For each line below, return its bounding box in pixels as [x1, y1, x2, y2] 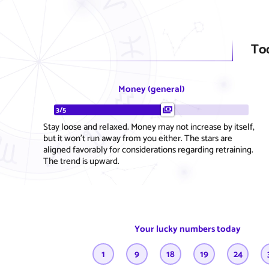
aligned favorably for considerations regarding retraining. [43, 142, 253, 157]
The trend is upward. [43, 153, 119, 169]
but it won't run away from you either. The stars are [43, 130, 232, 146]
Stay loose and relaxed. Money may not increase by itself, [43, 119, 255, 134]
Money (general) [118, 81, 185, 97]
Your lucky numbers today [134, 222, 241, 237]
